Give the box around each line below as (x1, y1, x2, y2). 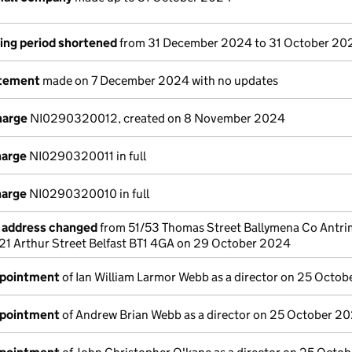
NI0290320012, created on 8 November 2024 (27, 111, 285, 126)
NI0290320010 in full (27, 186, 149, 201)
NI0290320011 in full (27, 148, 146, 163)
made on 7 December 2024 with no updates (40, 73, 278, 88)
